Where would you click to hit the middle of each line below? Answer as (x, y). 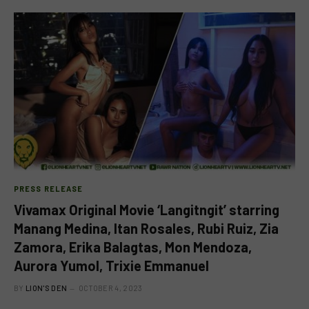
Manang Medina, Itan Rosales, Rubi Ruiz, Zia (146, 228)
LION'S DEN (47, 288)
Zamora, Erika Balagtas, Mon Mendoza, (133, 247)
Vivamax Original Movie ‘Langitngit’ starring (147, 209)
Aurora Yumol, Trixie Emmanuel (111, 265)
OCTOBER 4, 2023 (110, 288)
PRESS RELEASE (49, 188)
